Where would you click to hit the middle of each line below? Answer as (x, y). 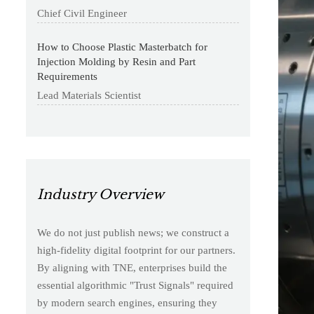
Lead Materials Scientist (89, 96)
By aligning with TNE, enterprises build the (132, 268)
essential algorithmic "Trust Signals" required (135, 286)
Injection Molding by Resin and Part (117, 61)
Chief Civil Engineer (82, 14)
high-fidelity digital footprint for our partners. (136, 251)
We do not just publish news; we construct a (133, 233)
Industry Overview (100, 195)
